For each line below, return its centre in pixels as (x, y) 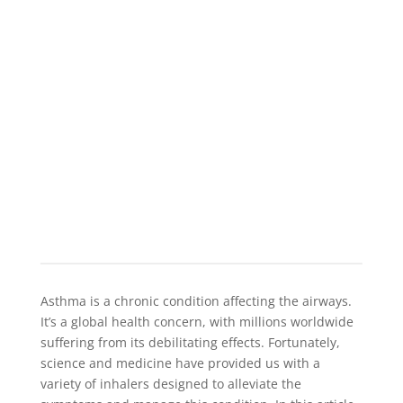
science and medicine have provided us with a (180, 363)
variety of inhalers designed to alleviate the (170, 384)
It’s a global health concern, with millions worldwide (197, 322)
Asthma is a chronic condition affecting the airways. (196, 301)
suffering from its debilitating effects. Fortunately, (190, 343)
